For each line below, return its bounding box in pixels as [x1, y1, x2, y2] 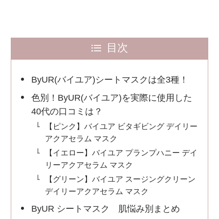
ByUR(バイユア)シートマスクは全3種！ [31, 74, 197, 85]
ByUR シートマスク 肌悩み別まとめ [31, 203, 180, 214]
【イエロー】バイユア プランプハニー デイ [44, 148, 197, 157]
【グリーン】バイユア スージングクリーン [44, 175, 196, 184]
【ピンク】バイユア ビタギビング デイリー [44, 121, 197, 131]
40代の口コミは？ [31, 106, 103, 116]
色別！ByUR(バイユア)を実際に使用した [31, 92, 192, 103]
